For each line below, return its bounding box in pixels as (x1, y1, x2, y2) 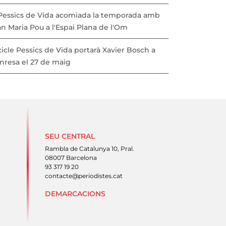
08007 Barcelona (45, 154, 97, 161)
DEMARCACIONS (45, 189, 105, 198)
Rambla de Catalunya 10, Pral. (45, 145, 134, 152)
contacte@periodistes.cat (45, 172, 123, 180)
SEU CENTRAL (45, 132, 95, 141)
